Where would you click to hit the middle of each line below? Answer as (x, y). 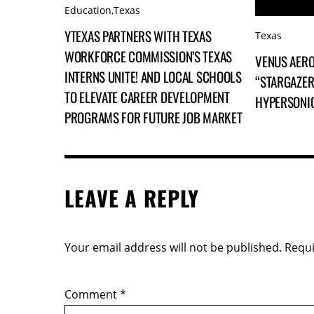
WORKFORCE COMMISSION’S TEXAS (148, 57)
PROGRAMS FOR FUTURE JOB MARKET (153, 118)
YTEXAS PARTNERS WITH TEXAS (138, 36)
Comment (92, 294)
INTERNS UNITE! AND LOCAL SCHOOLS (153, 77)
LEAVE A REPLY (132, 198)
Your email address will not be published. (173, 247)
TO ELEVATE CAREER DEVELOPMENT (147, 97)
